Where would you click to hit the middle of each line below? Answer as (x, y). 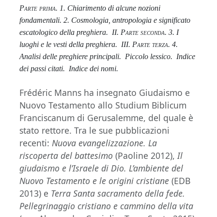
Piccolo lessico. (149, 57)
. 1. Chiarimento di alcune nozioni (108, 8)
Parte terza (150, 45)
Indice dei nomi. (93, 69)
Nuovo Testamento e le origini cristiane (94, 181)
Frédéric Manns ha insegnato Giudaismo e (105, 93)
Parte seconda (143, 32)
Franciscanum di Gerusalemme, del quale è (106, 118)
